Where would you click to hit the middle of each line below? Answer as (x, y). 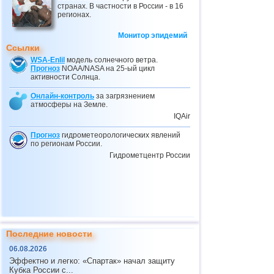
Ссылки (23, 48)
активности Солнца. (65, 77)
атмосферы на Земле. (69, 105)
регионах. (74, 15)
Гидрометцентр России (150, 155)
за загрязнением (124, 96)
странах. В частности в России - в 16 (120, 6)
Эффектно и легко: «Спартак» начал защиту (92, 261)
